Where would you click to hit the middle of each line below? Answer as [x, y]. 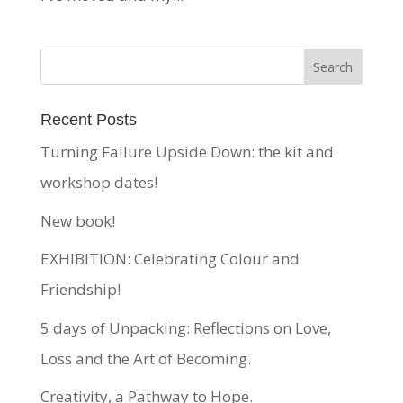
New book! [77, 220]
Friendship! [80, 290]
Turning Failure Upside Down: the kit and [187, 152]
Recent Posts [88, 120]
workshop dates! [99, 183]
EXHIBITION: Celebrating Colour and [170, 259]
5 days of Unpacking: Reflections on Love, [185, 327]
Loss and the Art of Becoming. [145, 358]
